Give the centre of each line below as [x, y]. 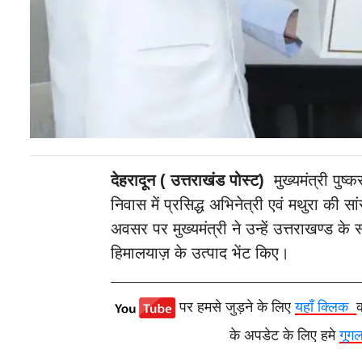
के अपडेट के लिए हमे [285, 335]
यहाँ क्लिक [325, 307]
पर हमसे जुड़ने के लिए [237, 307]
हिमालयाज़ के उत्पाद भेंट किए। [200, 253]
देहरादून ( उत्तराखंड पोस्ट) [187, 180]
